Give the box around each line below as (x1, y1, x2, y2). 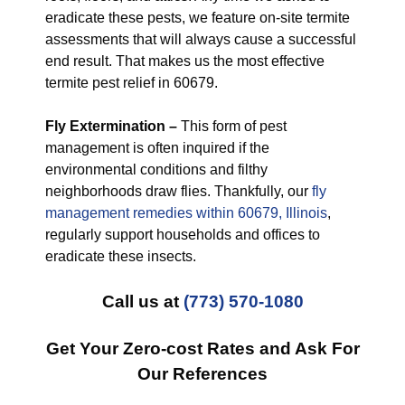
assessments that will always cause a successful (45, 32, 356, 47)
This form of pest (177, 118, 287, 134)
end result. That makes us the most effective (45, 53, 325, 69)
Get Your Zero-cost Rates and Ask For (45, 339, 360, 358)
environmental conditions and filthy (45, 162, 268, 177)
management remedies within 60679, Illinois (45, 205, 327, 221)
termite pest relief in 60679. (45, 75, 218, 90)
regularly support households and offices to (45, 227, 320, 242)
